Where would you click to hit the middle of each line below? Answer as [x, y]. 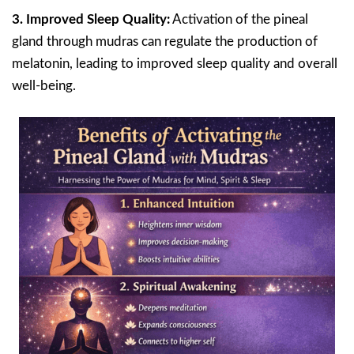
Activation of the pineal [239, 20]
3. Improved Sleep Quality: [91, 20]
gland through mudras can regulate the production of [165, 42]
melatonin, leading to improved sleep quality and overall [175, 64]
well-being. [44, 86]
